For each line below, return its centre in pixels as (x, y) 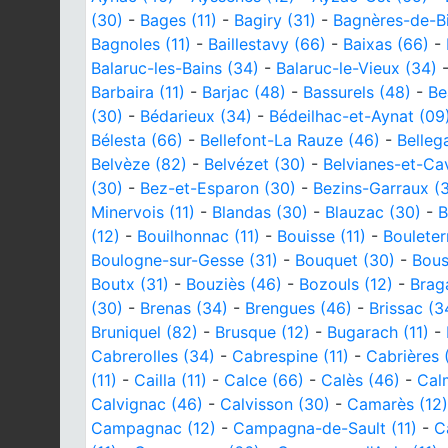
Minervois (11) (143, 211)
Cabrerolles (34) (153, 355)
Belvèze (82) (139, 163)
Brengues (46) (298, 307)
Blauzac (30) (373, 211)
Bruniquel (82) (144, 331)
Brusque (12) (262, 331)
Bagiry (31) (275, 19)
